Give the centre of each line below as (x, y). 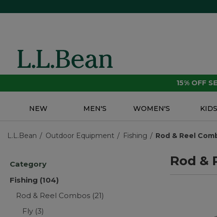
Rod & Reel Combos (54, 196)
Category (28, 164)
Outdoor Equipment (80, 136)
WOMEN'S (152, 109)
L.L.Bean (22, 136)
